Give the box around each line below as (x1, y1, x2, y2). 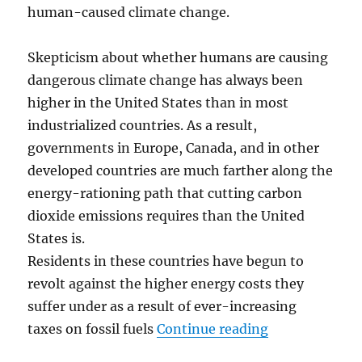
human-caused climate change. (27, 4, 230, 21)
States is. (27, 230, 86, 247)
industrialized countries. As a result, (27, 117, 258, 134)
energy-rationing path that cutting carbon (27, 185, 303, 202)
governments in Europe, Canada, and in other (27, 140, 320, 157)
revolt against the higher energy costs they (27, 276, 305, 293)
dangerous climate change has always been (27, 72, 304, 89)
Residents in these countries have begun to (27, 253, 305, 270)
